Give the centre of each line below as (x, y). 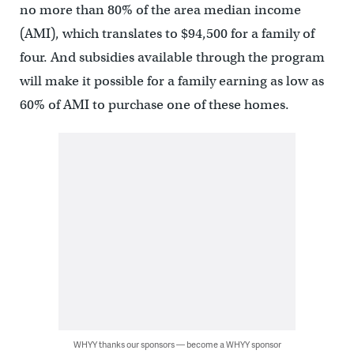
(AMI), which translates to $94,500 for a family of (167, 33)
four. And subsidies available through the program (172, 57)
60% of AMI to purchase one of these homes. (154, 104)
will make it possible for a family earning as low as (171, 81)
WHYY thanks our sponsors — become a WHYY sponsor (177, 344)
